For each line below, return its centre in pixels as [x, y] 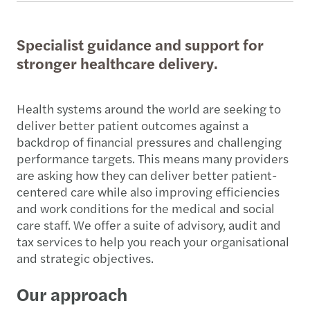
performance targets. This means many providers [153, 158]
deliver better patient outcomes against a [133, 125]
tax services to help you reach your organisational [153, 241]
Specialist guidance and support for [140, 44]
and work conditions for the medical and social [146, 208]
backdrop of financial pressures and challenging [149, 141]
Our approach [74, 293]
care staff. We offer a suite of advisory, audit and [149, 224]
